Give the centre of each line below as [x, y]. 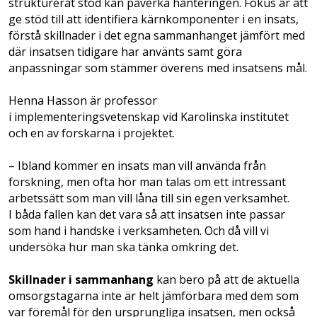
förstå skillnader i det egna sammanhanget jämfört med [157, 36]
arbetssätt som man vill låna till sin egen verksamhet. [149, 198]
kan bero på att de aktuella [226, 280]
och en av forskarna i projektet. [92, 133]
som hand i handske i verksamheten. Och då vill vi [139, 231]
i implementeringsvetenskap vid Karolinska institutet [149, 117]
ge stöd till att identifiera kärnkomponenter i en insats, [154, 19]
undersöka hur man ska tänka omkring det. [123, 247]
